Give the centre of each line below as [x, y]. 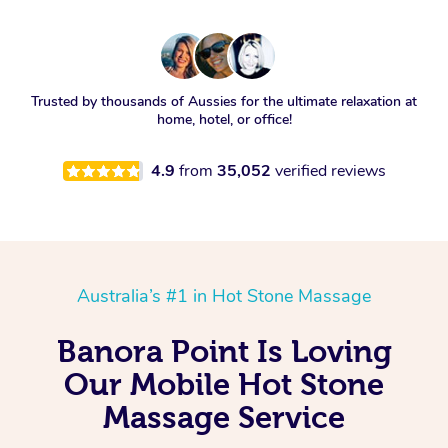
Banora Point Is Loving [224, 351]
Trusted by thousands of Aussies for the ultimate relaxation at [224, 102]
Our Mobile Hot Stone [224, 384]
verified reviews [330, 171]
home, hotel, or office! [224, 120]
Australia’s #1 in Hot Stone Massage [224, 296]
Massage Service [224, 417]
